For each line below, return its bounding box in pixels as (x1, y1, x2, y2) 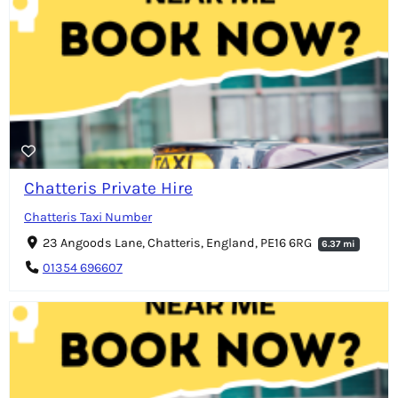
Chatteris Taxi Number (24, 210, 152, 226)
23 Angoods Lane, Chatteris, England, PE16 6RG (42, 235, 314, 251)
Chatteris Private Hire (24, 178, 193, 199)
